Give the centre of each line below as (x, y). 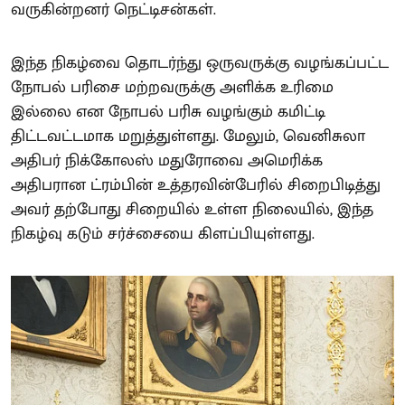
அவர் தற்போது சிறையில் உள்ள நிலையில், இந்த (192, 209)
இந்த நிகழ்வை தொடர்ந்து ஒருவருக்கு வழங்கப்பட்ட (200, 63)
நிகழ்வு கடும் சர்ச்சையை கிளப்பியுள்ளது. (163, 234)
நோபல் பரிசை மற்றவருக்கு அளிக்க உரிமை (172, 87)
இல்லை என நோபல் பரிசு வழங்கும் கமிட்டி (168, 112)
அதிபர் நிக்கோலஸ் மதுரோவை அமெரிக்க (167, 160)
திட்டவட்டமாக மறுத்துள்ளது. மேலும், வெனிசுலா (188, 136)
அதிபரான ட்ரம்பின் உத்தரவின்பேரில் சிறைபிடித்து (196, 185)
